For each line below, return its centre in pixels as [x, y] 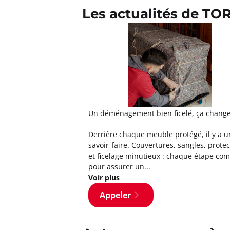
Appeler [115, 195]
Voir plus [104, 177]
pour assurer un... [119, 166]
